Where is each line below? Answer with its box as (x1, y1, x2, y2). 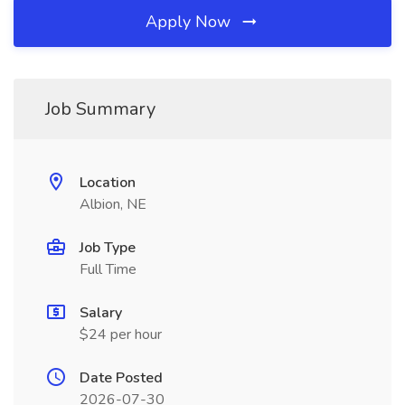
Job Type (80, 238, 136, 258)
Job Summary (45, 97, 155, 121)
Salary (80, 303, 122, 323)
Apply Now (146, 11, 235, 33)
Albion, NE (80, 194, 146, 214)
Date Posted (80, 368, 163, 388)
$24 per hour (80, 325, 162, 344)
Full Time (80, 259, 137, 279)
